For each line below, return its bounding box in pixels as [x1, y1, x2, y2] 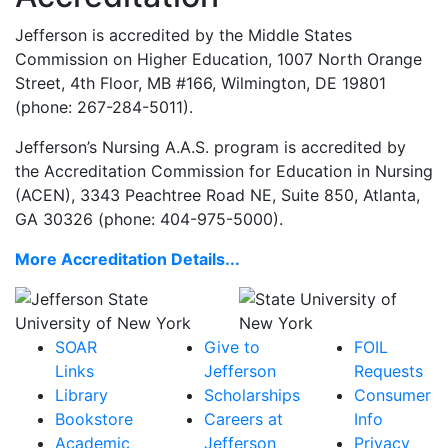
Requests [353, 361, 423, 381]
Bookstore [55, 409, 133, 429]
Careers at [204, 409, 284, 429]
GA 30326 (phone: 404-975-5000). [15, 209, 283, 229]
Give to [204, 337, 261, 357]
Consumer [353, 385, 431, 405]
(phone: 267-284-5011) [15, 97, 189, 117]
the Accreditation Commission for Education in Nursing [15, 161, 433, 181]
